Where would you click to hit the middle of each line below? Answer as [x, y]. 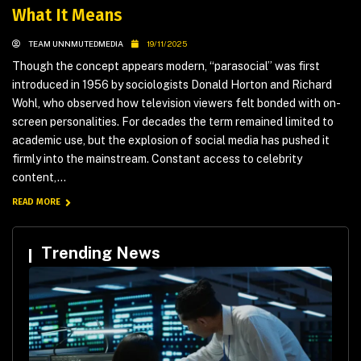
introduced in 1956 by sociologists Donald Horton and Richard [172, 85]
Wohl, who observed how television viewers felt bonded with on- [176, 104]
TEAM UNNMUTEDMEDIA [76, 44]
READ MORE [37, 202]
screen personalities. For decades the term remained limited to [173, 122]
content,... [39, 178]
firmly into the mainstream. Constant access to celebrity [157, 159]
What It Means [67, 16]
